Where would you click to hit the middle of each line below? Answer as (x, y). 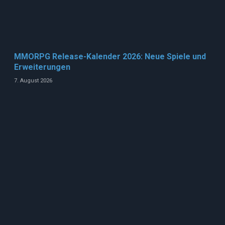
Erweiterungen (42, 67)
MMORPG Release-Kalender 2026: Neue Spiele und (110, 56)
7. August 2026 (33, 80)
